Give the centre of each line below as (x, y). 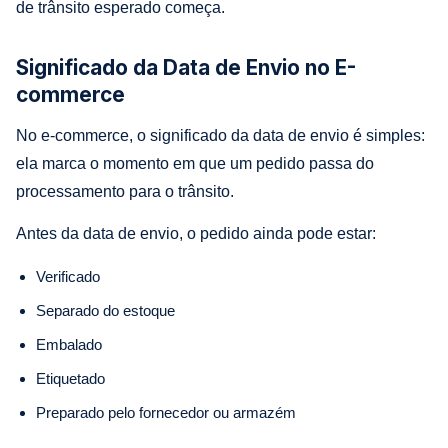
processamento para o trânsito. (125, 191)
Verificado (68, 276)
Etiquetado (70, 378)
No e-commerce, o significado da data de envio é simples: (220, 135)
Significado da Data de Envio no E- (186, 67)
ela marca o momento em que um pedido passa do (195, 163)
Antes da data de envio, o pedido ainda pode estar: (196, 233)
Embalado (69, 344)
